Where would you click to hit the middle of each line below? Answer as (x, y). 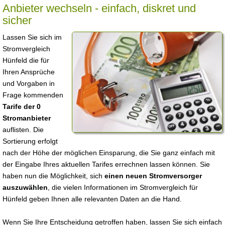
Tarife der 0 (22, 106)
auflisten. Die (23, 130)
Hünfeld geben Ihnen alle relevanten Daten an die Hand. (92, 199)
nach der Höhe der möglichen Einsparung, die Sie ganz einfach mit (109, 153)
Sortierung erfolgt (30, 141)
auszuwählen (25, 187)
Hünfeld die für (26, 60)
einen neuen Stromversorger (153, 176)
